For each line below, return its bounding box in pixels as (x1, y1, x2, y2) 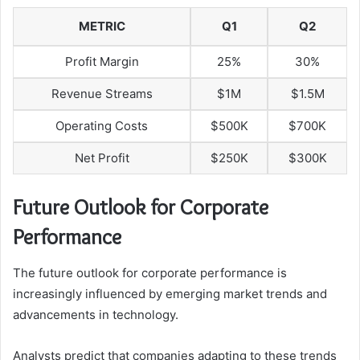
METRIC (78, 18, 125, 34)
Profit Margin (64, 53, 139, 69)
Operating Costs (55, 117, 148, 133)
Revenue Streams (51, 85, 153, 101)
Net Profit (74, 149, 129, 166)
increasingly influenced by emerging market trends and (13, 285, 327, 301)
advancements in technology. (13, 306, 178, 322)
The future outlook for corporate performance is (13, 264, 287, 280)
